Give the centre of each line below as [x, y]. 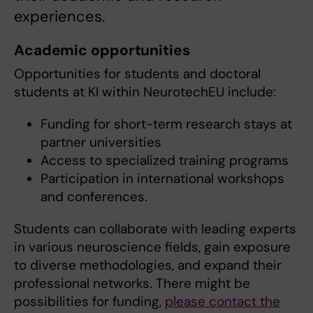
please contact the [223, 302]
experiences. [59, 17]
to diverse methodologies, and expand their [148, 265]
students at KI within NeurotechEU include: [145, 92]
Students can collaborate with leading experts [155, 229]
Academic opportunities [102, 51]
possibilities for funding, [89, 302]
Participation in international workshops [162, 179]
